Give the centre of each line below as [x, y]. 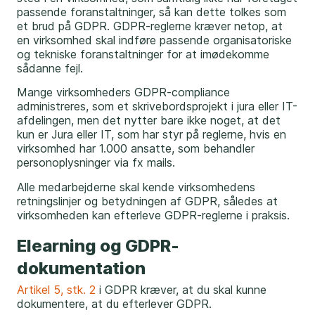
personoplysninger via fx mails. [98, 163]
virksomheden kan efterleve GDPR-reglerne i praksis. [153, 215]
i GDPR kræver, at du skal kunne [181, 290]
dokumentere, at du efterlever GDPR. [116, 304]
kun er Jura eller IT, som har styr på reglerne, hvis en [152, 135]
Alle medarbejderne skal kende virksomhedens [136, 187]
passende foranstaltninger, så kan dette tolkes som [152, 12]
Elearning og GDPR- [98, 246]
